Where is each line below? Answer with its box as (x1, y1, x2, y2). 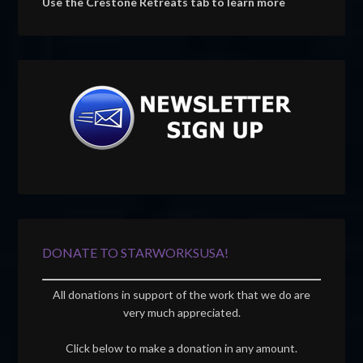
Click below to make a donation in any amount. (66, 341, 297, 356)
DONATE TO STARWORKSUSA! (42, 245, 229, 261)
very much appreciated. (122, 305, 241, 320)
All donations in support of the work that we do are (53, 288, 310, 302)
